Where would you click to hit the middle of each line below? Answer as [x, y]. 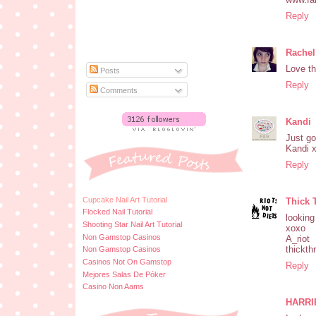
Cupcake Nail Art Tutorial [125, 199]
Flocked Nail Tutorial [117, 212]
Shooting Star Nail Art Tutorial [132, 224]
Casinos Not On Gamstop [127, 261]
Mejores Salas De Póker [124, 274]
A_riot [298, 239]
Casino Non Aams [113, 287]
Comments [118, 90]
